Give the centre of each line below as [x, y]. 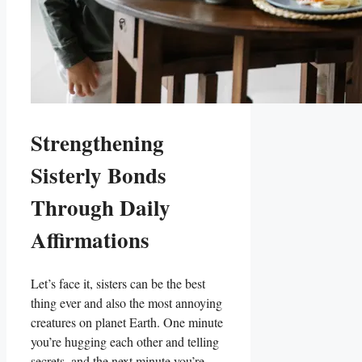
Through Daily [101, 207]
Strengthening [97, 142]
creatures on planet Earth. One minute [127, 322]
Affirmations [90, 239]
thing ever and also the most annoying [126, 303]
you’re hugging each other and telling [125, 342]
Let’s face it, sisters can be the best [118, 284]
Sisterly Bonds [99, 175]
